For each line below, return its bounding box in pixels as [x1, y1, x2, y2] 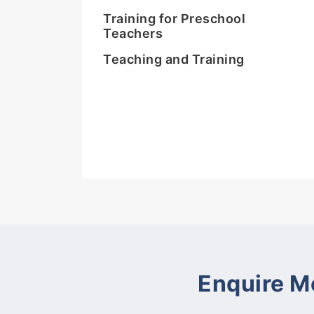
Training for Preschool [103, 11, 245, 27]
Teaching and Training [103, 52, 245, 67]
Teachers [103, 26, 163, 41]
